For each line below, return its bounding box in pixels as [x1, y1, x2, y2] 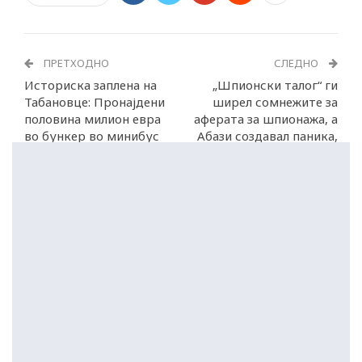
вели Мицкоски [245, 145, 338, 162]
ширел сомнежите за [213, 94, 338, 111]
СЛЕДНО [274, 56, 321, 71]
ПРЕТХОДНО [41, 56, 109, 71]
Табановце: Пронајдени [24, 94, 165, 111]
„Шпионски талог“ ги [213, 77, 338, 94]
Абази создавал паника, [197, 128, 338, 145]
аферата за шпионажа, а [194, 111, 338, 128]
